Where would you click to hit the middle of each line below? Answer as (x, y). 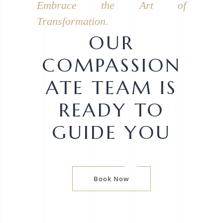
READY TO (111, 110)
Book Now (111, 179)
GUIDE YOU (111, 133)
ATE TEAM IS (111, 88)
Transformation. (73, 21)
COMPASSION (111, 65)
